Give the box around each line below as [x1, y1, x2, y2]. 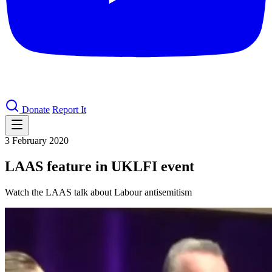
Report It [52, 104, 86, 115]
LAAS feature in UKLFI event [5, 158, 194, 174]
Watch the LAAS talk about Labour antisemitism [5, 186, 192, 197]
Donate [22, 104, 50, 115]
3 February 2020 [5, 135, 69, 146]
